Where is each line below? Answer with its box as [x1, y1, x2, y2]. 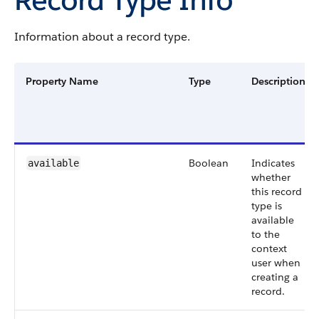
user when [251, 256, 300, 269]
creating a [251, 271, 298, 283]
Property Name [26, 75, 98, 88]
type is [251, 199, 282, 212]
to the [251, 228, 280, 241]
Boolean [189, 157, 229, 169]
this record [251, 185, 302, 198]
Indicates [251, 157, 295, 169]
